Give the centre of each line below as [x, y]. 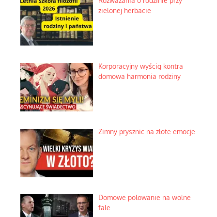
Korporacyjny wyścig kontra [140, 66]
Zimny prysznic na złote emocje [147, 132]
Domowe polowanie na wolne [144, 198]
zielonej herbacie [124, 11]
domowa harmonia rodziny [139, 76]
